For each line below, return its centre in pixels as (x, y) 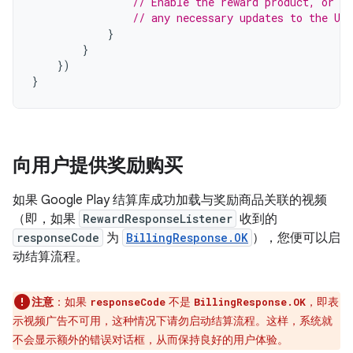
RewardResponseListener (158, 219)
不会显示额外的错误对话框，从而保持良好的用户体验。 (150, 340)
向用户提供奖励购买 (98, 165)
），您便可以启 (296, 238)
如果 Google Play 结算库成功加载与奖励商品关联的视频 (170, 200)
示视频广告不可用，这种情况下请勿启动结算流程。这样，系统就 (173, 321)
